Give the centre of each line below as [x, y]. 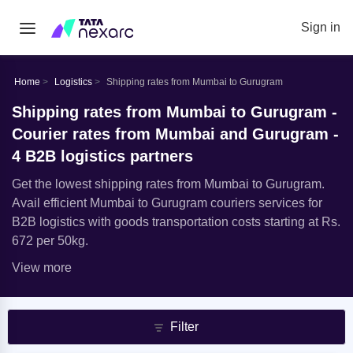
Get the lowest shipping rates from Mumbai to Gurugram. [168, 184]
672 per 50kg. [50, 241]
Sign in [321, 27]
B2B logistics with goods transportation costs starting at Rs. [176, 222]
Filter [185, 327]
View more [42, 268]
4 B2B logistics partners [102, 156]
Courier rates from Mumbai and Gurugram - [175, 134]
